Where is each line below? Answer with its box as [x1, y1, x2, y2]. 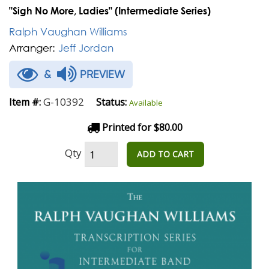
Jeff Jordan [58, 41, 113, 54]
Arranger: [9, 41, 55, 54]
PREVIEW [77, 68, 125, 80]
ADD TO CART [137, 148, 194, 160]
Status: [96, 95, 127, 109]
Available [129, 97, 163, 108]
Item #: [9, 95, 41, 109]
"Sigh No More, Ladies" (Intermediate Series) [9, 5, 211, 16]
